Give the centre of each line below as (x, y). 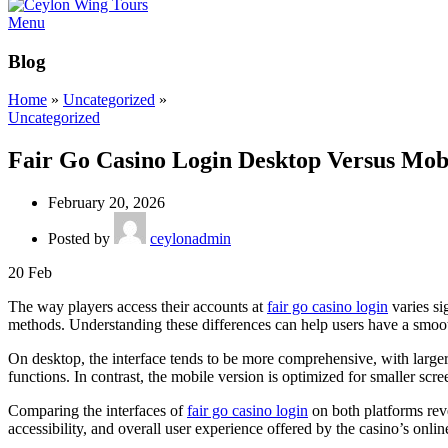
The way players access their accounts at (137, 307)
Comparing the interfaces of (97, 411)
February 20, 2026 (106, 203)
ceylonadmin (190, 239)
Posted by (79, 239)
